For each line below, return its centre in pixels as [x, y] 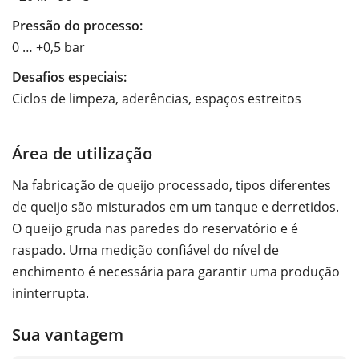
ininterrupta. [50, 293]
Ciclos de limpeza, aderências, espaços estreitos [157, 98]
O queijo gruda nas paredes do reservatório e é [155, 228]
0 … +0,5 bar [48, 47]
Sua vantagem [68, 334]
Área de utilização [82, 153]
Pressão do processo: [77, 25]
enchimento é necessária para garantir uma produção [176, 271]
